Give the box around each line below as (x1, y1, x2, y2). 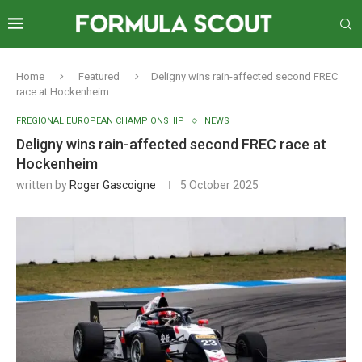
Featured (78, 70, 120, 82)
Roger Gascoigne (69, 179, 156, 192)
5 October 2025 (180, 179, 259, 192)
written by (16, 179, 69, 192)
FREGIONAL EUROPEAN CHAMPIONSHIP (16, 116, 184, 126)
